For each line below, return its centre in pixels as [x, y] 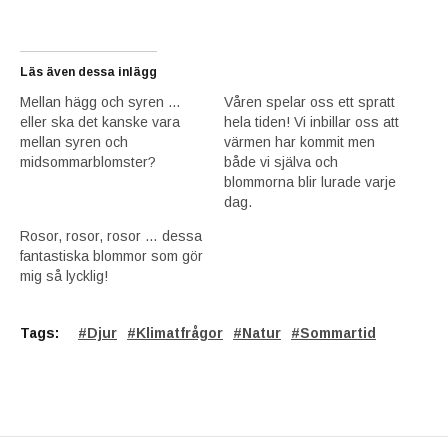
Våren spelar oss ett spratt [309, 101]
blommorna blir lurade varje [310, 181]
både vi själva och [281, 161]
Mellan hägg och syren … [100, 101]
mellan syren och [74, 141]
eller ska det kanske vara [100, 121]
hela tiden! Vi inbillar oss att [311, 121]
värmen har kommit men [299, 141]
